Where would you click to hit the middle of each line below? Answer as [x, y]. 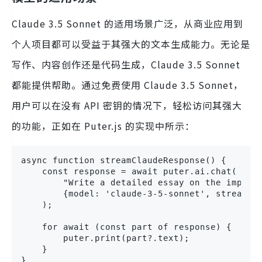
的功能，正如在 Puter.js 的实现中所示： [103, 126]
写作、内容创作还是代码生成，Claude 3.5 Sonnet [126, 65]
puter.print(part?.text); [105, 238]
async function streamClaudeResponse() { [124, 161]
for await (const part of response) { [126, 227]
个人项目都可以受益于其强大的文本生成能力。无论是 [131, 44]
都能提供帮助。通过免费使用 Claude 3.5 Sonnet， [127, 85]
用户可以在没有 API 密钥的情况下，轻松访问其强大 [127, 106]
